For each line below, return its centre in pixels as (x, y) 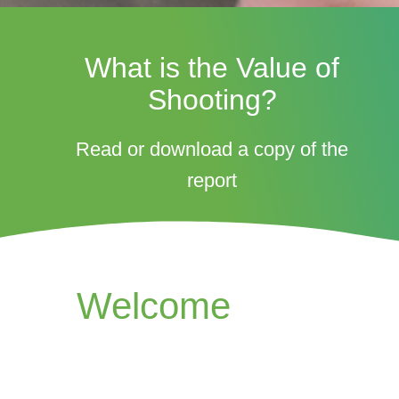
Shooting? (212, 99)
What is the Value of (212, 67)
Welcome (154, 305)
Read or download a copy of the (212, 149)
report (212, 180)
